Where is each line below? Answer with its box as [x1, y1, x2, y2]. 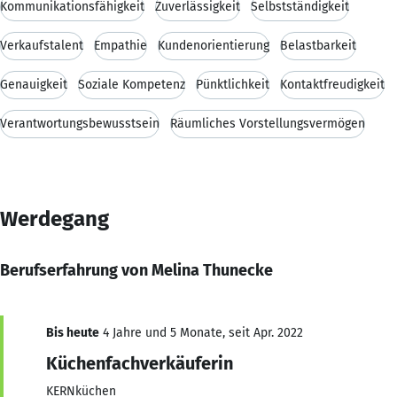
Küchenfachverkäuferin [46, 352, 233, 374]
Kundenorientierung [158, 37, 269, 53]
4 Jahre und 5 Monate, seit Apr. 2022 [99, 324, 303, 340]
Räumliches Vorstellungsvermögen [170, 115, 365, 131]
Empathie [94, 37, 147, 53]
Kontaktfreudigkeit [280, 76, 385, 92]
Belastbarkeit [280, 37, 356, 53]
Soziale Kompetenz [78, 76, 185, 92]
